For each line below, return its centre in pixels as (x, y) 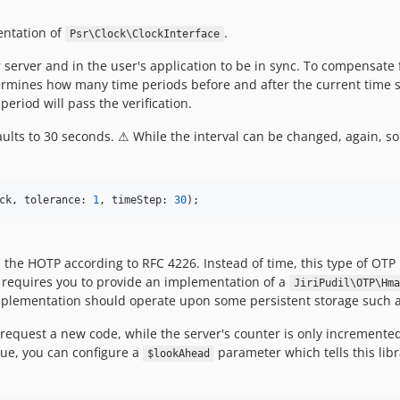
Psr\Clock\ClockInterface (144, 34)
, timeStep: (137, 200)
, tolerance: (52, 200)
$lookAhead (178, 354)
